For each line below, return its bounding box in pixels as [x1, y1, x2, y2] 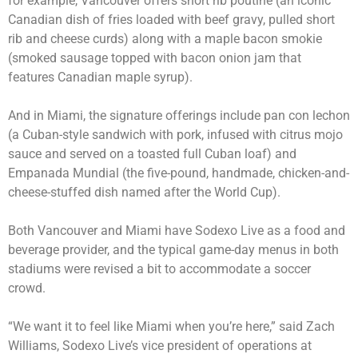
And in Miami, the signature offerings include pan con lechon [8, 107, 350, 123]
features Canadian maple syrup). [8, 69, 193, 85]
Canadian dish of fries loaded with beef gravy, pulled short [8, 11, 335, 27]
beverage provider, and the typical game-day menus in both [8, 241, 339, 257]
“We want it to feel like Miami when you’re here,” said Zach [8, 318, 335, 334]
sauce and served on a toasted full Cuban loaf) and [8, 145, 296, 161]
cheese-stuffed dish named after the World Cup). [8, 184, 280, 200]
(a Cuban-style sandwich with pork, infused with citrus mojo [8, 126, 343, 142]
